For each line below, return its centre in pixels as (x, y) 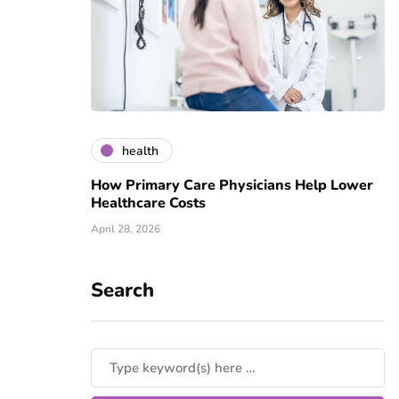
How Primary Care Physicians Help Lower (232, 186)
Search (122, 291)
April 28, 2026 (126, 229)
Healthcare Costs (148, 204)
